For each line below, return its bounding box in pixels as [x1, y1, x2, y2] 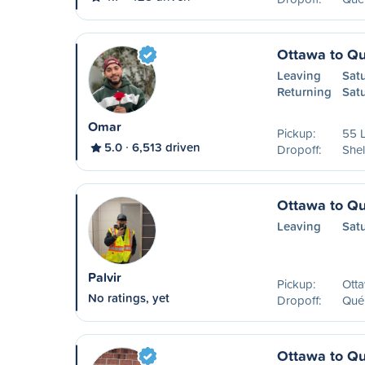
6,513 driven [132, 139, 200, 156]
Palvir [88, 268, 121, 287]
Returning [276, 83, 332, 100]
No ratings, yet [88, 289, 169, 306]
